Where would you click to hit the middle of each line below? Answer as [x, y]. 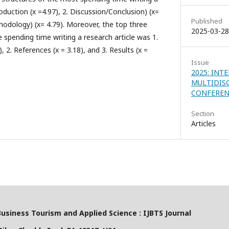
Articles [203, 124]
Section [203, 114]
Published [207, 21]
